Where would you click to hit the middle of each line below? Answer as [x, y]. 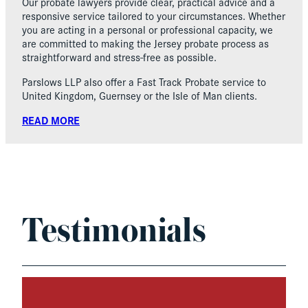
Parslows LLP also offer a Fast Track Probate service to [144, 81]
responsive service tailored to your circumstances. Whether [154, 15]
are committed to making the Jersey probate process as [145, 43]
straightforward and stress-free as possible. [119, 56]
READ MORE [51, 120]
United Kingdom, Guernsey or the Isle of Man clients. [140, 95]
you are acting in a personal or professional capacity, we [147, 29]
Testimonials [114, 232]
